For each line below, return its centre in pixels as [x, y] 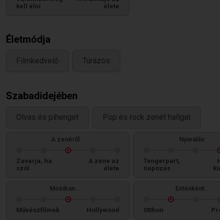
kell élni [28, 6]
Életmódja [28, 39]
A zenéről [65, 139]
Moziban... [65, 188]
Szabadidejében [42, 96]
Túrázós [96, 61]
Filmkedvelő [37, 61]
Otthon [153, 210]
